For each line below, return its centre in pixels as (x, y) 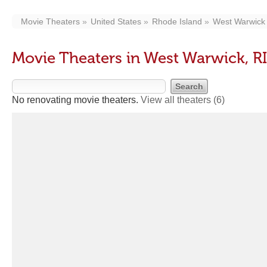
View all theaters (177, 100)
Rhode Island (177, 21)
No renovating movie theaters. (76, 100)
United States (116, 21)
